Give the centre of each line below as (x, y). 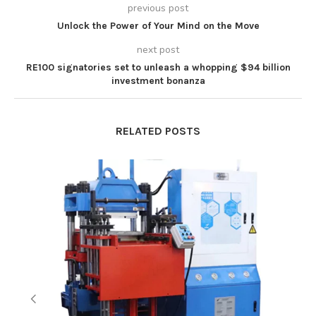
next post (158, 50)
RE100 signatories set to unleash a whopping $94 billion (158, 67)
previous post (158, 8)
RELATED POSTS (158, 131)
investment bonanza (158, 81)
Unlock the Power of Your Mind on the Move (158, 26)
